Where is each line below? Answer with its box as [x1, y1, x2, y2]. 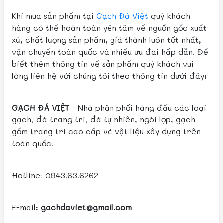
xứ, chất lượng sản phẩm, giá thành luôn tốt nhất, [12, 34, 201, 45]
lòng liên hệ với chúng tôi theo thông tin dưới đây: [12, 70, 207, 81]
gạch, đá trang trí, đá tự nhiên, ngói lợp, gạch [12, 114, 195, 124]
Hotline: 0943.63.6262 [12, 170, 98, 180]
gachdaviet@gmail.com [41, 202, 132, 212]
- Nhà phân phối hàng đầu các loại [69, 102, 206, 112]
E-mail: [12, 202, 41, 212]
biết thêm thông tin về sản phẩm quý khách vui [12, 58, 194, 69]
